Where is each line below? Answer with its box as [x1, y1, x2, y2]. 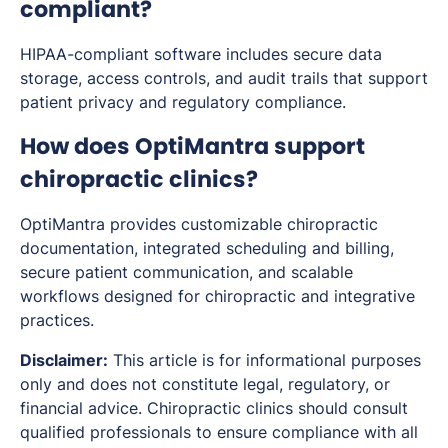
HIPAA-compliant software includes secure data [20, 43, 382, 64]
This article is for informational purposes [108, 349, 421, 370]
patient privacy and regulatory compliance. [20, 91, 346, 112]
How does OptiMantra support [20, 129, 365, 162]
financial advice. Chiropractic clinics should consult [20, 397, 408, 418]
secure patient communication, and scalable [20, 261, 353, 282]
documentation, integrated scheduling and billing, [20, 237, 394, 258]
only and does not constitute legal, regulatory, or [20, 373, 390, 394]
